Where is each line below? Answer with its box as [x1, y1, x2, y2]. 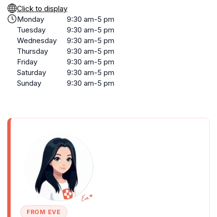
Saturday [17, 68, 46, 77]
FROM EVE [27, 208, 61, 216]
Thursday [17, 46, 48, 56]
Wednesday [17, 36, 57, 45]
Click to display [17, 4, 67, 13]
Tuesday [17, 25, 46, 34]
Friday [17, 57, 37, 66]
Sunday [17, 78, 41, 88]
